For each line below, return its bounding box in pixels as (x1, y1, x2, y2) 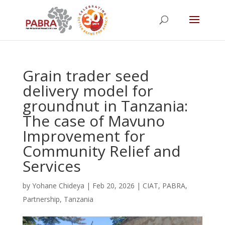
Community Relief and (22, 141, 181, 161)
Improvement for (22, 126, 145, 146)
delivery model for (22, 80, 153, 101)
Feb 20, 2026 (92, 181, 135, 190)
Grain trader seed (22, 65, 149, 86)
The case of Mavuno (22, 110, 165, 131)
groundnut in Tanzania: (22, 95, 188, 116)
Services (22, 156, 81, 176)
